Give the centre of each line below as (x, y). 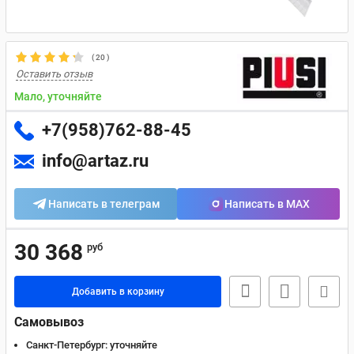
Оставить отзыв (54, 74)
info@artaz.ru (95, 161)
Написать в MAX (267, 204)
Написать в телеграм (104, 204)
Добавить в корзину (118, 292)
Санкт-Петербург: (67, 345)
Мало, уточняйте (58, 96)
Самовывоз (49, 322)
